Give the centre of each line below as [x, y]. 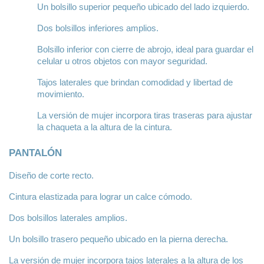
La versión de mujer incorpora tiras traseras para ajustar [145, 115]
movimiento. [61, 94]
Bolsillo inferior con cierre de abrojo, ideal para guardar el [145, 49]
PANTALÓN [35, 152]
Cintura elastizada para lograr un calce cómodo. [100, 197]
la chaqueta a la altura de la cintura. [105, 127]
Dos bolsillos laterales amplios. [68, 218]
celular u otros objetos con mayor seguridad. [122, 61]
